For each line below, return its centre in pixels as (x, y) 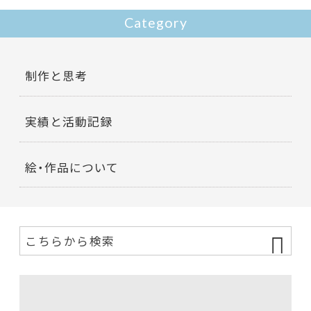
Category (155, 22)
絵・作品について (72, 167)
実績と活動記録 (69, 122)
